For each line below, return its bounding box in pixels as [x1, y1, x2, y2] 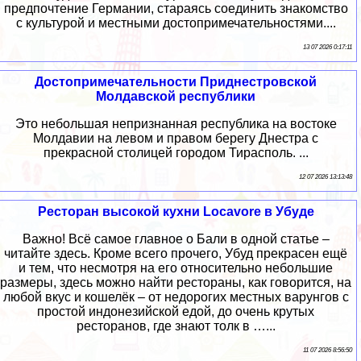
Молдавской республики [96, 89, 255, 104]
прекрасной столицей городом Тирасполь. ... [43, 146, 309, 160]
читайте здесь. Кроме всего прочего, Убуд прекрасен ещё [4, 247, 347, 261]
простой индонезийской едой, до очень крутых [37, 305, 314, 319]
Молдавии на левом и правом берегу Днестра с [33, 131, 318, 146]
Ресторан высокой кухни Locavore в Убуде [37, 205, 314, 219]
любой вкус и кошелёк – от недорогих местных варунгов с [2, 290, 349, 305]
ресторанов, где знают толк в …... [76, 319, 276, 334]
